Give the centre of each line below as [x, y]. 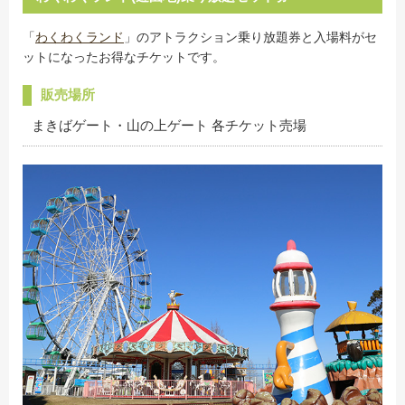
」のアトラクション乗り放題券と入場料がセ [250, 38]
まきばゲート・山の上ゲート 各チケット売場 [169, 126]
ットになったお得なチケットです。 [124, 57]
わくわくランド [80, 38]
